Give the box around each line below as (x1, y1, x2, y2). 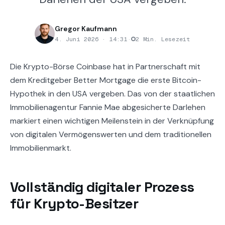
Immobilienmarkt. (10, 143, 71, 153)
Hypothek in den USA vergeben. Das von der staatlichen (10, 88, 215, 99)
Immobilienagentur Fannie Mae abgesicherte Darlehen (10, 102, 205, 113)
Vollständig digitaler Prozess (10, 178, 194, 196)
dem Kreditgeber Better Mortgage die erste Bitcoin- (10, 75, 201, 85)
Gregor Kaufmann (55, 24, 118, 33)
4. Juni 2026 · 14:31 (55, 35, 128, 43)
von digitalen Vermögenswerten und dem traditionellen (10, 129, 211, 140)
